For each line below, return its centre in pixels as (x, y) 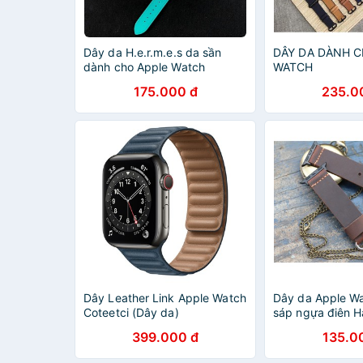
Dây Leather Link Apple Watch (165, 298)
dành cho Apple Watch (144, 67)
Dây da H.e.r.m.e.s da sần (153, 52)
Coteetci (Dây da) (131, 312)
